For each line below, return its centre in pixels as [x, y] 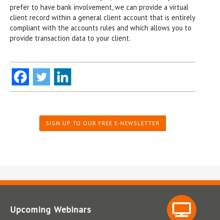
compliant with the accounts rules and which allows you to [101, 27]
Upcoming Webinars [51, 209]
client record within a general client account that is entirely [102, 17]
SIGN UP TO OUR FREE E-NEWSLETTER [103, 123]
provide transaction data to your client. [70, 38]
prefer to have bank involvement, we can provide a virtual [99, 7]
